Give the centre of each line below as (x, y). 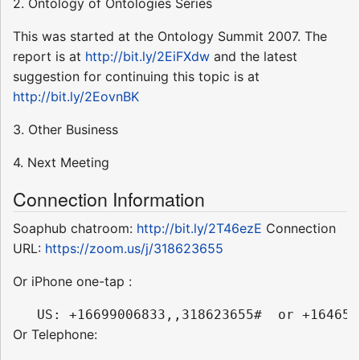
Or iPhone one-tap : (72, 281)
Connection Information (109, 198)
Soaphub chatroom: (75, 228)
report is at (49, 56)
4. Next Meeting (61, 162)
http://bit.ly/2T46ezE (199, 228)
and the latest (254, 56)
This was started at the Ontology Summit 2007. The (170, 36)
